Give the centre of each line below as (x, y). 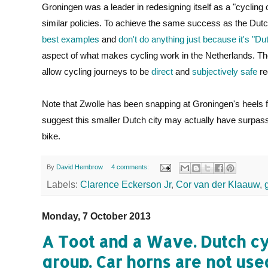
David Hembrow (80, 167)
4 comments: (131, 167)
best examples (71, 40)
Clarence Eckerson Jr (126, 184)
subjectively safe (225, 72)
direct (162, 72)
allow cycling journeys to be (97, 72)
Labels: (63, 184)
